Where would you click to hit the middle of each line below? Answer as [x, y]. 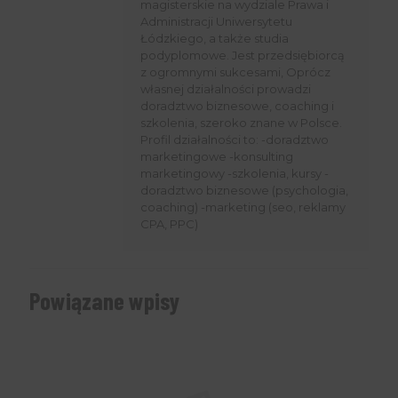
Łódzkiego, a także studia [215, 39]
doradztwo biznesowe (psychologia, [244, 191]
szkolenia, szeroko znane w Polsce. [241, 123]
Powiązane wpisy [104, 301]
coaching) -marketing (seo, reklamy [243, 207]
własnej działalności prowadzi [226, 89]
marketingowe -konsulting [217, 157]
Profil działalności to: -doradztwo [235, 140]
